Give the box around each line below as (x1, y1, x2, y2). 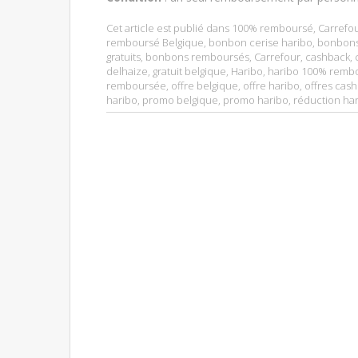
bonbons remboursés (145, 49, 249, 64)
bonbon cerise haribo (209, 34, 312, 50)
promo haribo (223, 92, 288, 107)
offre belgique (171, 78, 238, 93)
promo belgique (142, 92, 218, 107)
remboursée (106, 78, 166, 93)
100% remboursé (232, 20, 313, 35)
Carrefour (254, 49, 300, 64)
